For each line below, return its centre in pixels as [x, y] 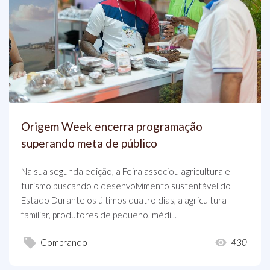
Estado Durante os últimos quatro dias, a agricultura [124, 200]
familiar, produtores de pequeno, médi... [99, 214]
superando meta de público [89, 143]
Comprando [64, 243]
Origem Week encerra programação [112, 126]
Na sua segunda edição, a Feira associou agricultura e [126, 171]
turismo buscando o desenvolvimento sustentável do [126, 185]
